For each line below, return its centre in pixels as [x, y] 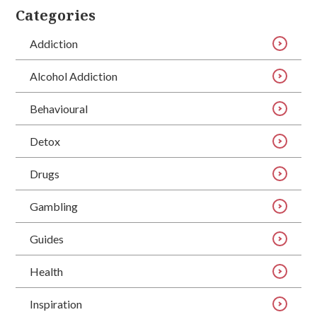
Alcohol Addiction [74, 76]
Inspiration [56, 304]
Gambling [54, 206]
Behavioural [59, 108]
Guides [47, 238]
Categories [56, 15]
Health [47, 271]
